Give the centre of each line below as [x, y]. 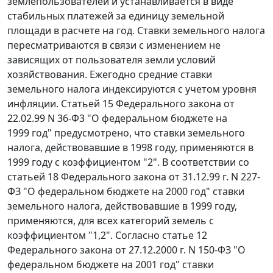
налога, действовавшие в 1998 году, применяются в [130, 148]
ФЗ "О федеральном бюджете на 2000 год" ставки [126, 192]
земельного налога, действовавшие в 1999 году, [122, 206]
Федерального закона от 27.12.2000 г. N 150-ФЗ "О [126, 250]
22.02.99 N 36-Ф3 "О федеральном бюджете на [117, 119]
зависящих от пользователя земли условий [112, 60]
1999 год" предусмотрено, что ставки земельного [126, 133]
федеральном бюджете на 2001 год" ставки [111, 265]
